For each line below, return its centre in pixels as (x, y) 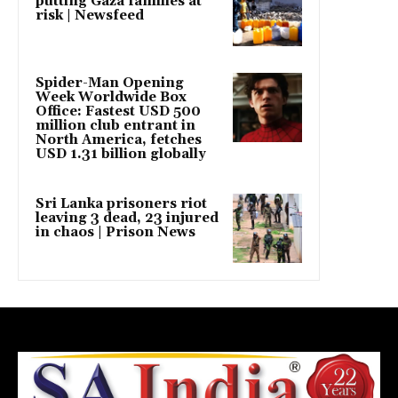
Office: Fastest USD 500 (118, 112)
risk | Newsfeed (90, 16)
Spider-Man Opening (110, 84)
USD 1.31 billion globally (121, 155)
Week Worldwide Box (111, 98)
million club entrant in (115, 126)
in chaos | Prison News (115, 233)
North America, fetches (119, 140)
